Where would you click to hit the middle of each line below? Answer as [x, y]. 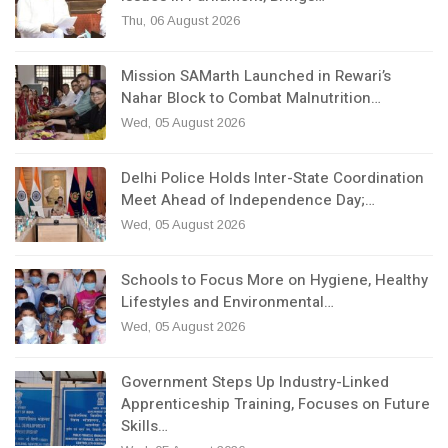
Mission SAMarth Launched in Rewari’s [256, 76]
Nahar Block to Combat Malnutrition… [251, 98]
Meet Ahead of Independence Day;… [248, 200]
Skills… [144, 426]
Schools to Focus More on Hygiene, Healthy [274, 280]
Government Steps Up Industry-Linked [255, 382]
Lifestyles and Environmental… [227, 302]
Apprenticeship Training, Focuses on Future [275, 404]
